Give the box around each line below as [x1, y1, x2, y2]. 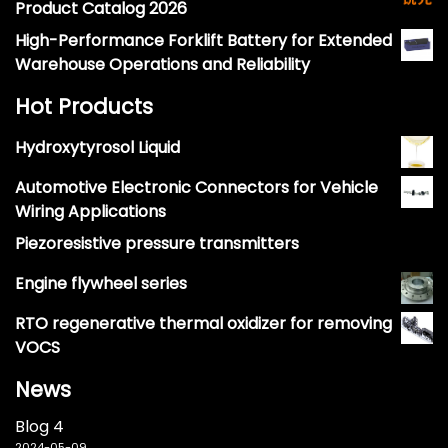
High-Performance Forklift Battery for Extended [15, 28, 392, 52]
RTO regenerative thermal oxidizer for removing [15, 311, 392, 335]
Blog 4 [15, 414, 64, 438]
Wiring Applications [15, 199, 166, 223]
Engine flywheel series [15, 271, 187, 295]
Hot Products [15, 91, 153, 121]
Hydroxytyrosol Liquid [15, 135, 180, 159]
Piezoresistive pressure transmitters [15, 231, 299, 255]
